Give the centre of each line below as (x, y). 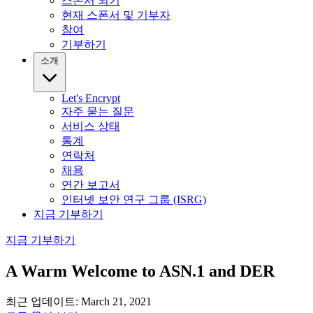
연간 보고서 (91, 185)
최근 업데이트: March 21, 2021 (79, 301)
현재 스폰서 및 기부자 (116, 15)
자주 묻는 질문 (98, 111)
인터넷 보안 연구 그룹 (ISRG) (134, 199)
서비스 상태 (91, 126)
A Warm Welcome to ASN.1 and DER (140, 271)
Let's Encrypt (91, 98)
